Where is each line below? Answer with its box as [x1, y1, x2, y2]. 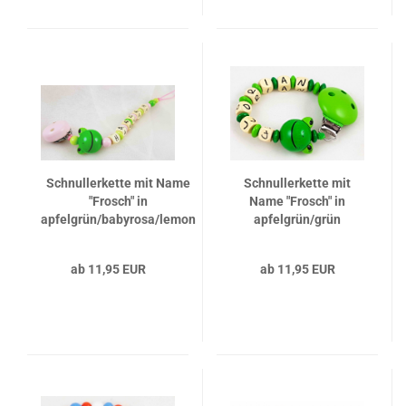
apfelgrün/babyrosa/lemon [41, 212, 196, 227]
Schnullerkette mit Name [46, 176, 190, 190]
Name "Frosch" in [249, 194, 345, 208]
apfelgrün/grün [254, 212, 341, 227]
